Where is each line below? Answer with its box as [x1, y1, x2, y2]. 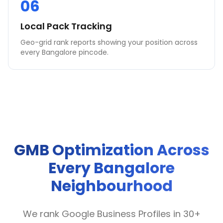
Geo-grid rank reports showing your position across [20, 37, 198, 47]
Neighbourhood [50, 176, 173, 197]
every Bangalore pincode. [20, 47, 109, 57]
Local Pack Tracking [20, 20, 112, 32]
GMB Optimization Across [13, 140, 210, 161]
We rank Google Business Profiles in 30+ [22, 208, 201, 220]
